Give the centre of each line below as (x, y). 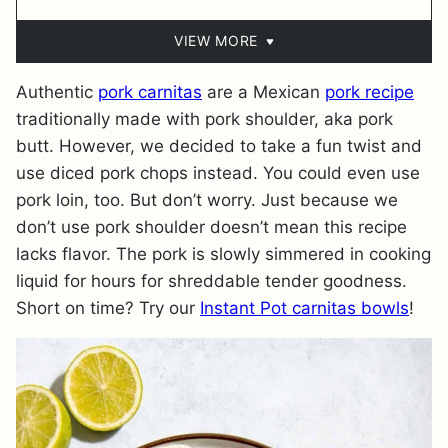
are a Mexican (263, 92)
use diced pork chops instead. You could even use (218, 173)
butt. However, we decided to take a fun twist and (219, 146)
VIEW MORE (216, 40)
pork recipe (369, 92)
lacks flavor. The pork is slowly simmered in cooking (223, 254)
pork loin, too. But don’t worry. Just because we (207, 200)
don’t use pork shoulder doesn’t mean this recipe (211, 227)
